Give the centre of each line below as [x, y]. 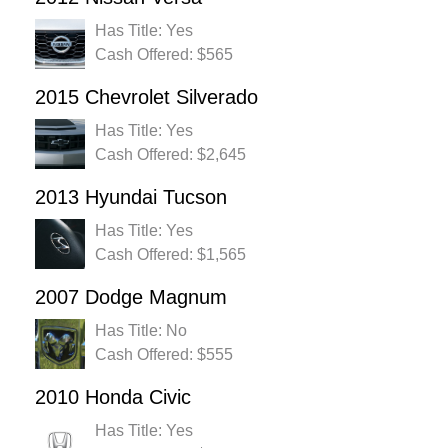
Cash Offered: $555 [164, 355]
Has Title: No [141, 331]
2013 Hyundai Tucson [131, 197]
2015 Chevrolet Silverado [146, 97]
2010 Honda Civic [113, 397]
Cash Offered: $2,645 [170, 155]
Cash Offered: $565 [164, 55]
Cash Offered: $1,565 [170, 255]
